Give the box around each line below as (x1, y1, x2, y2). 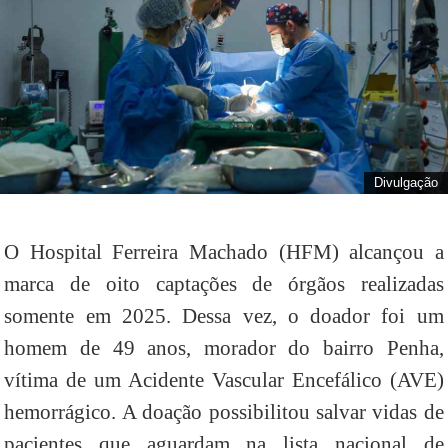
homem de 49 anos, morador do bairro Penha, (4, 336, 444, 361)
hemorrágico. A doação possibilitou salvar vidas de (4, 400, 444, 425)
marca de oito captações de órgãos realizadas (4, 272, 444, 297)
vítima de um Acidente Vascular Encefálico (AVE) (4, 368, 444, 393)
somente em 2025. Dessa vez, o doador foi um (4, 304, 444, 329)
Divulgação (374, 175, 438, 191)
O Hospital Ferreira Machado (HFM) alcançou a (4, 240, 444, 265)
